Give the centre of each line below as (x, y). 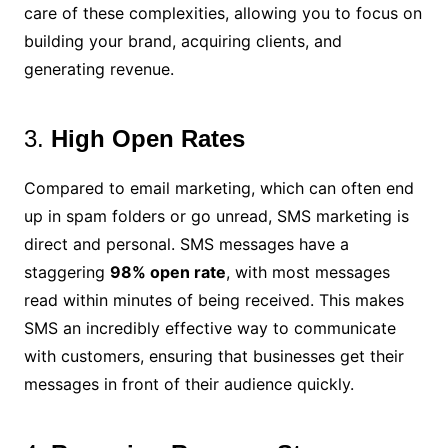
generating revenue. (98, 69)
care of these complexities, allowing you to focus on (222, 13)
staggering (66, 272)
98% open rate (167, 272)
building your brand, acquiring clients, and (182, 41)
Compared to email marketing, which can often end (218, 188)
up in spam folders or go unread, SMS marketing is (216, 216)
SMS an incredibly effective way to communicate (209, 328)
